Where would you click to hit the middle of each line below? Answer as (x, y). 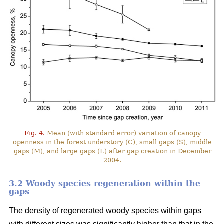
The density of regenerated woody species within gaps (105, 211)
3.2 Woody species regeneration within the (105, 184)
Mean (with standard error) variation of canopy (123, 133)
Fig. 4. (34, 133)
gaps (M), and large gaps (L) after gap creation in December (112, 151)
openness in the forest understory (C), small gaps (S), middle (113, 142)
